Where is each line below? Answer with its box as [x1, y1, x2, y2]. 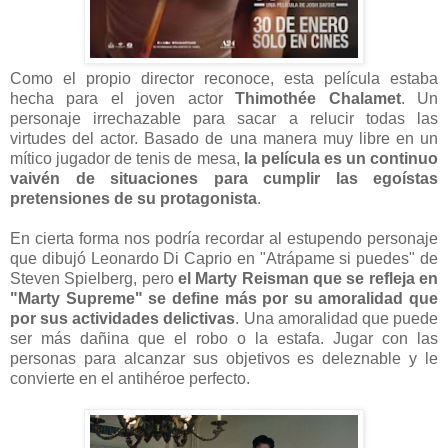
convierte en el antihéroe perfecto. [10, 370, 250, 388]
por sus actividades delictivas [10, 310, 236, 328]
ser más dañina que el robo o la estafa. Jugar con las [10, 330, 438, 348]
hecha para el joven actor [10, 90, 236, 108]
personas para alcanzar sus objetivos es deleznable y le [10, 350, 438, 368]
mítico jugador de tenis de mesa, [10, 150, 244, 168]
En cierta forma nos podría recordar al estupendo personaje [10, 230, 438, 248]
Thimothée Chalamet [235, 90, 401, 108]
